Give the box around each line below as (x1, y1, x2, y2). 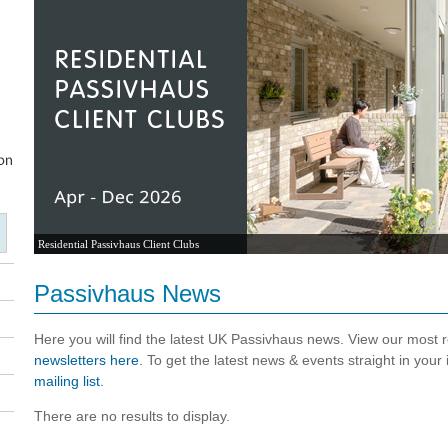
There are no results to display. (34, 408, 230, 424)
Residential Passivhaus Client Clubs (38, 238, 199, 250)
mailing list (34, 373, 100, 389)
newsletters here (34, 352, 139, 368)
